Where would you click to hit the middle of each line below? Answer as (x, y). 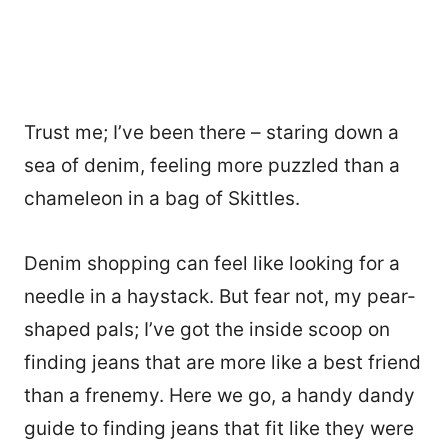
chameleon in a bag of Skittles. (162, 198)
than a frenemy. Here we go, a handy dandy (219, 395)
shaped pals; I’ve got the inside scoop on (207, 329)
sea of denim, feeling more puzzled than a (212, 165)
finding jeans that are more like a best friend (222, 362)
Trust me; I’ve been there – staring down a (211, 132)
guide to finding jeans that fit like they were (219, 428)
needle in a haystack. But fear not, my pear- (220, 296)
